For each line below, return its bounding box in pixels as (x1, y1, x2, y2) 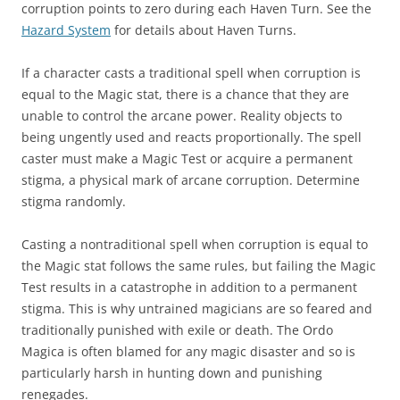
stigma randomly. (21, 193, 126, 211)
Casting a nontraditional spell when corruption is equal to (21, 236, 368, 254)
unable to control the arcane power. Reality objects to (21, 107, 342, 125)
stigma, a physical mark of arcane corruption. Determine (21, 171, 360, 189)
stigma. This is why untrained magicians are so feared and (21, 300, 372, 318)
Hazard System (21, 21, 111, 39)
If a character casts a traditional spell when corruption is (21, 64, 361, 82)
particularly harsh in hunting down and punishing (21, 364, 322, 382)
